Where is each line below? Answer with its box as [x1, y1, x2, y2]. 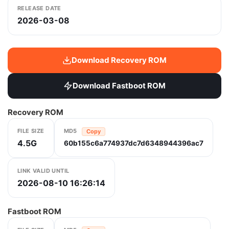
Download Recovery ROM [72, 55, 167, 65]
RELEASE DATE [17, 5, 61, 12]
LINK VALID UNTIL [17, 167, 70, 174]
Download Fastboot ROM [73, 81, 166, 90]
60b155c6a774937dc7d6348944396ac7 [63, 139, 203, 147]
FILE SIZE [17, 127, 44, 134]
